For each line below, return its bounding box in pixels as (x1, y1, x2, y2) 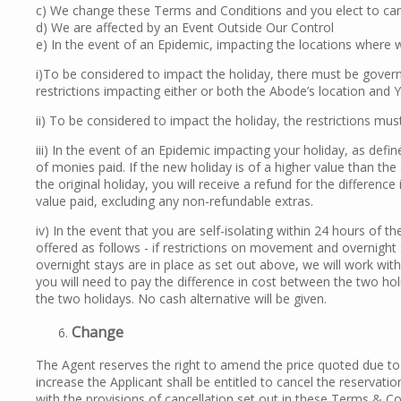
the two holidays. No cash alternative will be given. (36, 290, 327, 308)
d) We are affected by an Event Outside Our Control (36, 19, 334, 37)
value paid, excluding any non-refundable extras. (36, 192, 313, 210)
